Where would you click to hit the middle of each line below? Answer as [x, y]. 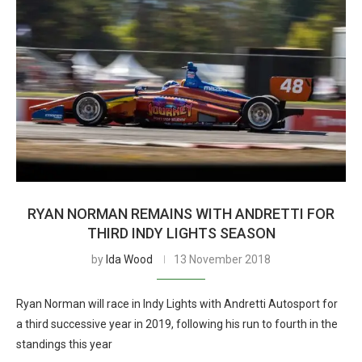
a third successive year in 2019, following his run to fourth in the [177, 324]
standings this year [64, 344]
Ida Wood [129, 259]
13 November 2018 [222, 259]
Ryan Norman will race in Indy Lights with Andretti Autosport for [177, 304]
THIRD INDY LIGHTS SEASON [181, 233]
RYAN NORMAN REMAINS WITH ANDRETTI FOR [181, 214]
